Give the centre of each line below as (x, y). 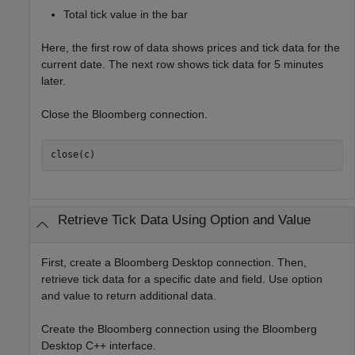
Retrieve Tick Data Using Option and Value (184, 220)
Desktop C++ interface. (99, 345)
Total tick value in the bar (126, 14)
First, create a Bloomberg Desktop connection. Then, (174, 262)
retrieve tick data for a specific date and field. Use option (182, 279)
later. (53, 80)
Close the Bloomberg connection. (124, 114)
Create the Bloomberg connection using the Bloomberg (179, 328)
